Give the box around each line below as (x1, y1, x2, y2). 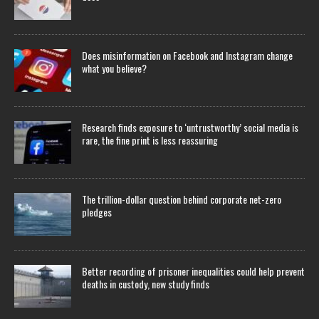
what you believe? (82, 61, 147, 76)
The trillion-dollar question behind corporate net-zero (82, 192, 281, 207)
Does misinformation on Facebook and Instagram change (82, 48, 293, 63)
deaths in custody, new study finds (82, 276, 209, 292)
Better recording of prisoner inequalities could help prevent (82, 263, 305, 279)
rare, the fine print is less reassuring (82, 132, 218, 148)
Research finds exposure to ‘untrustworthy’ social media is (82, 120, 298, 135)
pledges (82, 204, 112, 220)
